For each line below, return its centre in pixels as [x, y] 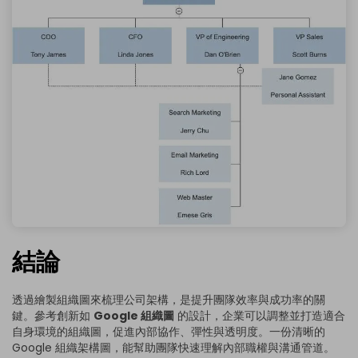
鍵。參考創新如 [53, 315]
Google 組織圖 [134, 315]
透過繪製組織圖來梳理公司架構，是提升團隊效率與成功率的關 [169, 299]
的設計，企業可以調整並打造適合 [260, 315]
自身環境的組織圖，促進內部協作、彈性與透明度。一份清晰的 [169, 331]
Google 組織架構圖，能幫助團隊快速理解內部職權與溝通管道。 [173, 347]
